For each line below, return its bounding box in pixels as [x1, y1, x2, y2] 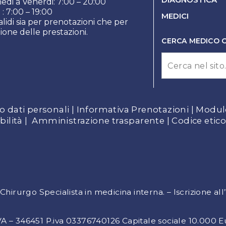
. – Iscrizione [163, 187, 212, 197]
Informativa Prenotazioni [76, 104, 189, 115]
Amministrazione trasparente [32, 116, 165, 126]
